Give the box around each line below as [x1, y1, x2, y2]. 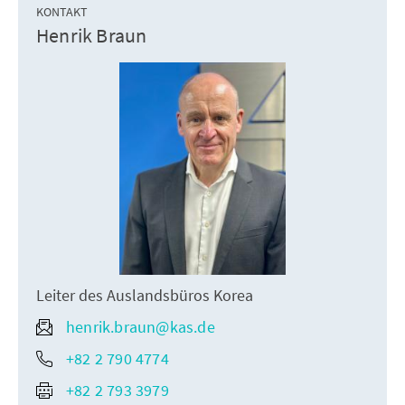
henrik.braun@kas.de [66, 316, 215, 338]
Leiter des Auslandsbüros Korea [36, 285, 253, 306]
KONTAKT [36, 3, 88, 20]
